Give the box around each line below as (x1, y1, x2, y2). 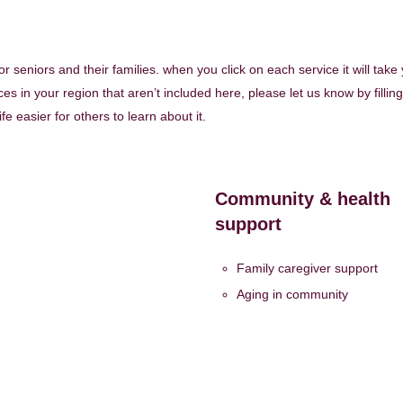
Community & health (214, 188, 390, 209)
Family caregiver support (236, 260, 378, 275)
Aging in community (236, 286, 348, 301)
